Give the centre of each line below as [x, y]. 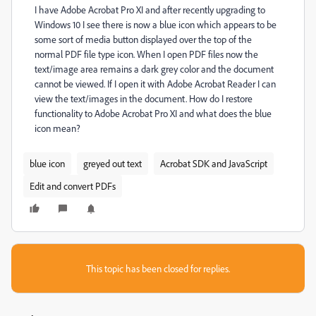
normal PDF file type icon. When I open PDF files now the [146, 54]
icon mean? [57, 128]
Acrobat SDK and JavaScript [214, 163]
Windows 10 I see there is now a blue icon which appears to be [156, 24]
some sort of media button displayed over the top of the [143, 39]
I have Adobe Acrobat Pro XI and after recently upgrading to [150, 10]
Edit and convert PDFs [73, 186]
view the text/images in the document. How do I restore [144, 98]
